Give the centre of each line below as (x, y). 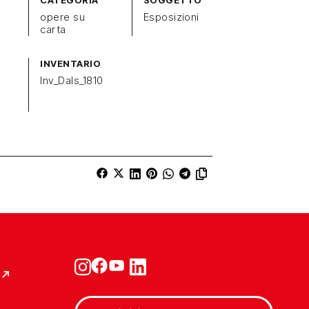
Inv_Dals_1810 (72, 80)
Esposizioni (171, 17)
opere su (63, 17)
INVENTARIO (71, 63)
